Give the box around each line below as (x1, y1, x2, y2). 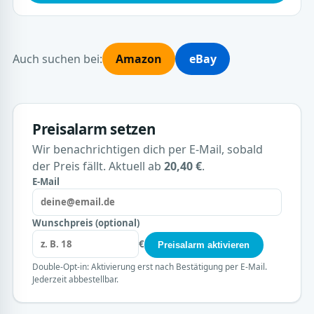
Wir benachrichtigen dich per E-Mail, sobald (32, 141, 263, 157)
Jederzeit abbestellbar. (32, 273, 118, 285)
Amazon (115, 50, 162, 67)
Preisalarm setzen (32, 118, 156, 139)
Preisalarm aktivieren (158, 239, 250, 250)
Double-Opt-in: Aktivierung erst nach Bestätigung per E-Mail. (32, 261, 267, 273)
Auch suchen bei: (12, 50, 102, 67)
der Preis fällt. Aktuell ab (32, 158, 164, 174)
